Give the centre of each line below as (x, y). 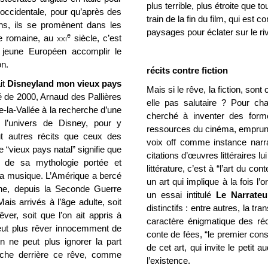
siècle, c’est (96, 38)
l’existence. (168, 261)
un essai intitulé (181, 195)
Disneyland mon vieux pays (65, 83)
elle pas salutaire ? (189, 103)
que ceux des (90, 136)
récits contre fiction (187, 70)
